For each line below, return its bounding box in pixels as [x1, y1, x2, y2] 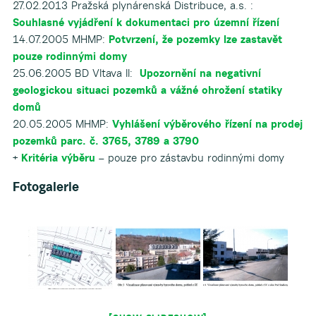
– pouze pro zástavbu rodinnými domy [95, 151, 284, 164]
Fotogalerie [12, 178, 79, 195]
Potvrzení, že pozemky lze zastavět [108, 32, 282, 46]
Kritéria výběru [20, 151, 95, 164]
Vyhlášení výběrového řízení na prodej [111, 117, 303, 130]
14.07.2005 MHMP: [12, 32, 109, 46]
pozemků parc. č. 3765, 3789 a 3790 [12, 134, 199, 147]
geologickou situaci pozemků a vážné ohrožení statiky [12, 83, 282, 97]
